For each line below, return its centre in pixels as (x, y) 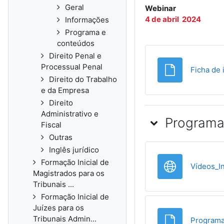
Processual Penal (72, 67)
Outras (61, 137)
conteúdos (76, 43)
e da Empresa (65, 90)
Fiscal (51, 125)
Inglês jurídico (74, 150)
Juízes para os (58, 208)
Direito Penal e (75, 56)
